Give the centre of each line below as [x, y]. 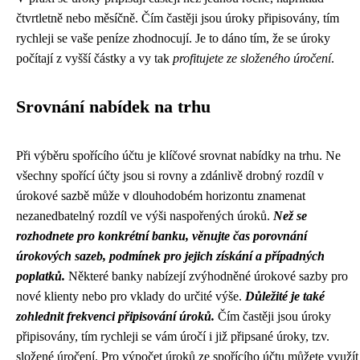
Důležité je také [285, 296]
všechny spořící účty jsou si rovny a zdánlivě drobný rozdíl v [170, 175]
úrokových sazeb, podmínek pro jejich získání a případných [170, 256]
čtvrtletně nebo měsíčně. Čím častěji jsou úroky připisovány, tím [178, 18]
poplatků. [41, 276]
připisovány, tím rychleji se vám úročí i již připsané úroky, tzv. [173, 336]
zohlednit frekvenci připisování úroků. [115, 316]
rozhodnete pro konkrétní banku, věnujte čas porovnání [162, 235]
